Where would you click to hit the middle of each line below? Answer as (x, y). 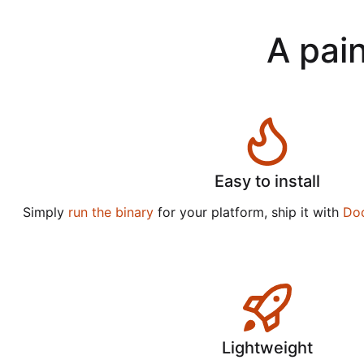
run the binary (111, 212)
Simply (45, 212)
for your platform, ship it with (248, 212)
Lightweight (267, 348)
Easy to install (267, 182)
